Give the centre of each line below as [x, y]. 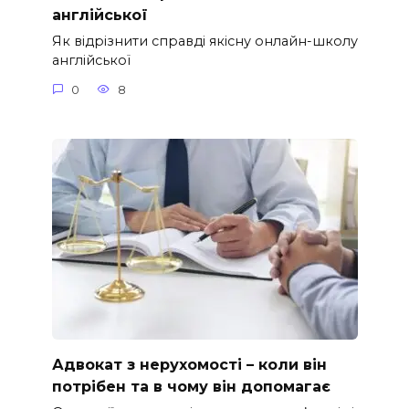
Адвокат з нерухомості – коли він [189, 364]
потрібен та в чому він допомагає [191, 386]
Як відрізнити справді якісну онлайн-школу [204, 42]
